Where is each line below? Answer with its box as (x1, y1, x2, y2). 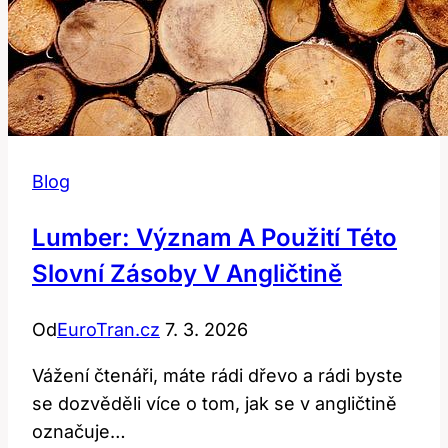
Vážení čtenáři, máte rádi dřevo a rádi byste (32, 364, 403, 386)
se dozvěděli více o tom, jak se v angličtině (32, 392, 397, 414)
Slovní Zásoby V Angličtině (32, 258, 342, 288)
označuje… (32, 420, 126, 442)
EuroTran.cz (57, 318, 160, 340)
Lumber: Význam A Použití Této (32, 222, 397, 252)
